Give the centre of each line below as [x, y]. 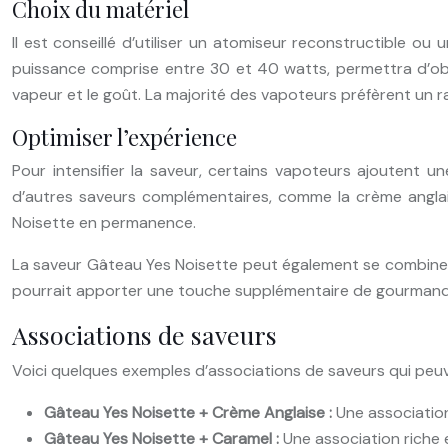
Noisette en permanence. [104, 222]
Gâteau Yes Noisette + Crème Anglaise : [190, 412]
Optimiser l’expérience [124, 136]
